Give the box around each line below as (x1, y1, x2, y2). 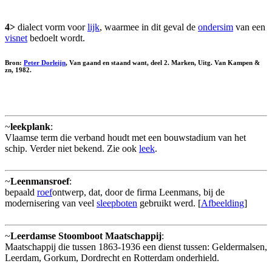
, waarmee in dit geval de (100, 22, 198, 33)
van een (233, 22, 265, 33)
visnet (5, 33, 27, 44)
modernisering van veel (5, 198, 97, 209)
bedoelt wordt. (27, 33, 85, 44)
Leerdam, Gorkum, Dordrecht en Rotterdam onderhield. (5, 253, 219, 263)
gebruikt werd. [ (137, 198, 201, 209)
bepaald (5, 187, 37, 198)
